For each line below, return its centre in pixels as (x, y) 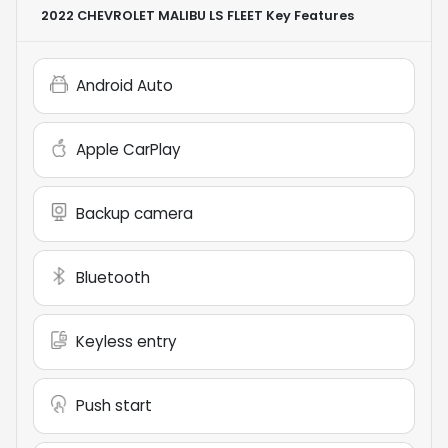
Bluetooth (113, 277)
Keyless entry (126, 341)
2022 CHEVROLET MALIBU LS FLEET (152, 15)
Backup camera (134, 213)
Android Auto (124, 85)
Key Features (308, 15)
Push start (114, 405)
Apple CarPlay (128, 149)
